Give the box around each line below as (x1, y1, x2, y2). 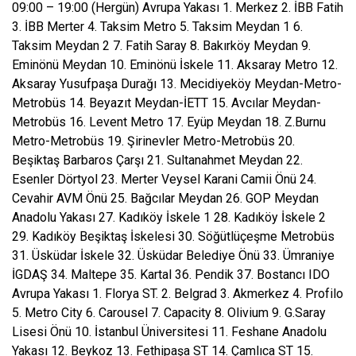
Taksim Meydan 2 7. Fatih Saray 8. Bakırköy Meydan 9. (12, 38, 311, 53)
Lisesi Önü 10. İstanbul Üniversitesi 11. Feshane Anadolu (12, 324, 327, 339)
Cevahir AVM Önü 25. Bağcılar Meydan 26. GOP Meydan (12, 191, 319, 206)
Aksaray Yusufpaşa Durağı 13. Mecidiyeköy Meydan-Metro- (12, 76, 342, 91)
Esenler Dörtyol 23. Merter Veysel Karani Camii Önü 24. (12, 172, 316, 187)
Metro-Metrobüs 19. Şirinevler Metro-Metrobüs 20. (12, 133, 295, 149)
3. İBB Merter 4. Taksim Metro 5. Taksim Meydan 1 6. (12, 19, 303, 34)
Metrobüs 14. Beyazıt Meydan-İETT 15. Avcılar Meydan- (12, 95, 321, 110)
